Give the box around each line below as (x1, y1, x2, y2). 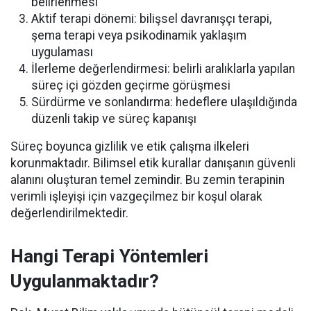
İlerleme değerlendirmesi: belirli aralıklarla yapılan (31, 62, 295, 76)
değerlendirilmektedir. (10, 206, 128, 221)
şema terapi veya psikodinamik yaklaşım (31, 28, 246, 43)
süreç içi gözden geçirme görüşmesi (31, 78, 230, 93)
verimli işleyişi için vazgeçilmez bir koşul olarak (10, 190, 262, 204)
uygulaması (31, 45, 93, 60)
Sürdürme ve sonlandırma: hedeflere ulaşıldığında (31, 95, 297, 110)
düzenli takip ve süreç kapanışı (31, 112, 196, 126)
